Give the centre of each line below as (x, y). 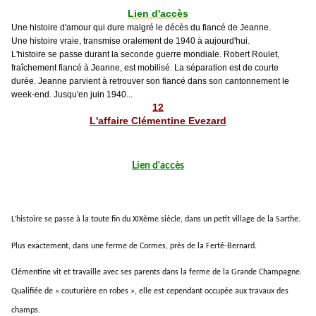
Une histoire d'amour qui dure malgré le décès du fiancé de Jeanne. (141, 27)
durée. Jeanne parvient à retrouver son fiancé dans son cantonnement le (150, 81)
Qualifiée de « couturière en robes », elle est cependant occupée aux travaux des (150, 292)
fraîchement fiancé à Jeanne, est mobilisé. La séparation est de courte (145, 67)
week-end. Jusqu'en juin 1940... (72, 94)
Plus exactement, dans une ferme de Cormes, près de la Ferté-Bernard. (134, 246)
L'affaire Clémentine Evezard (158, 120)
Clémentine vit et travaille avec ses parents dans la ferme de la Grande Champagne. (157, 273)
